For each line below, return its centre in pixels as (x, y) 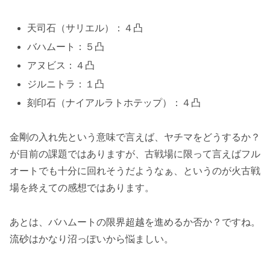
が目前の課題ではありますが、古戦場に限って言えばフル (135, 154)
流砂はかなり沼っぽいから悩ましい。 (92, 239)
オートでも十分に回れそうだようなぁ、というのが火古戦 (135, 171)
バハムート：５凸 (66, 46)
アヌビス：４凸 (61, 65)
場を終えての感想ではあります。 (82, 188)
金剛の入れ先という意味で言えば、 (87, 137)
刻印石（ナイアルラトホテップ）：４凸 (114, 103)
